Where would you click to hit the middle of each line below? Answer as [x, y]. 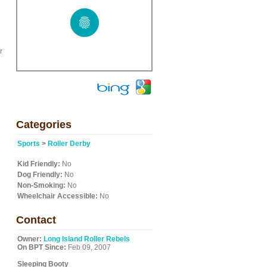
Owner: [30, 239]
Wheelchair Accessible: [58, 196]
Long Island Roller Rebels [87, 239]
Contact [36, 220]
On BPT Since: [42, 247]
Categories [44, 125]
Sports [29, 144]
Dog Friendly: [40, 175]
